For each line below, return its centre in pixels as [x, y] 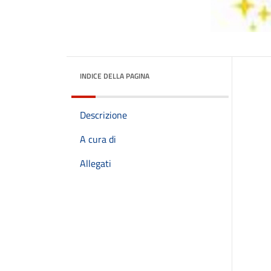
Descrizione [103, 115]
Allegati [96, 163]
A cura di [98, 139]
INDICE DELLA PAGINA [115, 76]
